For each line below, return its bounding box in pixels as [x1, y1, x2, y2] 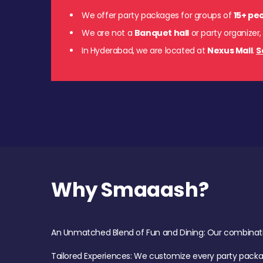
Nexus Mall [207, 44, 253, 56]
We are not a [82, 26, 134, 39]
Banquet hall [134, 26, 190, 39]
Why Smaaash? [51, 175, 209, 204]
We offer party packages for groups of [82, 9, 234, 21]
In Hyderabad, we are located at [82, 44, 208, 56]
